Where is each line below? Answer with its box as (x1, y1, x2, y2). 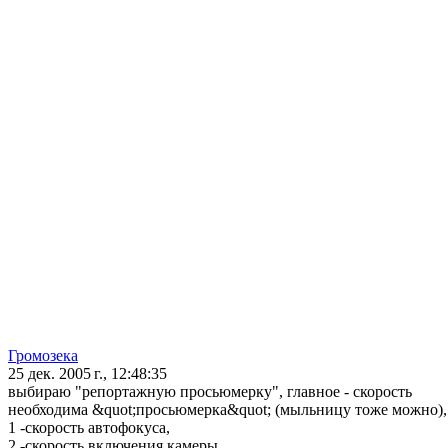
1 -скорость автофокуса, (8, 419, 170, 437)
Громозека (8, 347, 78, 365)
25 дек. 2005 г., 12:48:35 (8, 365, 167, 383)
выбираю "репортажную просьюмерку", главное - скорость (8, 383, 412, 401)
